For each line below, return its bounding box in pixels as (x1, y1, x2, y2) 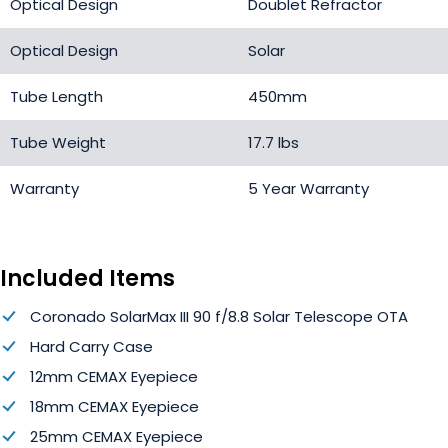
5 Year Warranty (248, 178, 369, 200)
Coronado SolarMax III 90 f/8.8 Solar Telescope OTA (30, 306, 408, 328)
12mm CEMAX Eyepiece (30, 366, 198, 388)
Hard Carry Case (30, 336, 153, 358)
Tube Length (10, 86, 103, 108)
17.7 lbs (248, 132, 299, 154)
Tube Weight (10, 132, 106, 154)
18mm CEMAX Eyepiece (30, 396, 199, 418)
